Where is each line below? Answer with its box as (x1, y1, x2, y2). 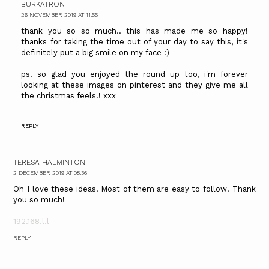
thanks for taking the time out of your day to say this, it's (21, 37, 248, 47)
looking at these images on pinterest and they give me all (21, 80, 248, 90)
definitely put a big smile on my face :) (21, 48, 170, 58)
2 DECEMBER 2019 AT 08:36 (13, 169, 88, 176)
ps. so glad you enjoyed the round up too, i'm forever (21, 70, 248, 79)
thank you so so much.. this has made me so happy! (21, 26, 248, 36)
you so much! (13, 195, 65, 204)
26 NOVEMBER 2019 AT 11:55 (21, 11, 98, 19)
